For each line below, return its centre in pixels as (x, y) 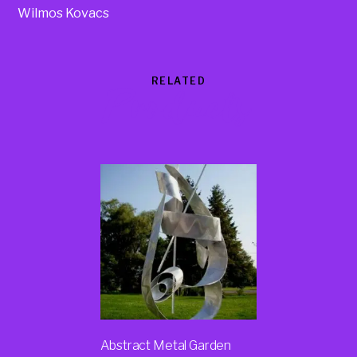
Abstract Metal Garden (166, 345)
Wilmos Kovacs (64, 14)
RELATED (178, 81)
